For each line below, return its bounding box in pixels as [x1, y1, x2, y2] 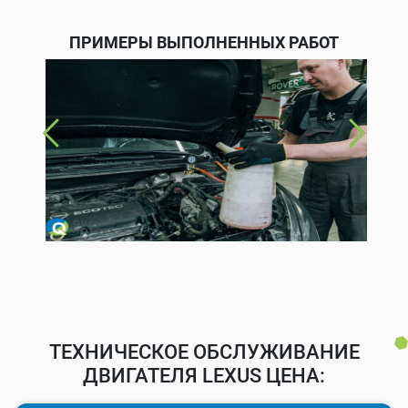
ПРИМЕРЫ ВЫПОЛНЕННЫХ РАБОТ [69, 32, 339, 52]
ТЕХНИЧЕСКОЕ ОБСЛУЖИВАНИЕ [48, 340, 360, 363]
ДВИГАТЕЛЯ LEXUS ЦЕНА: [83, 363, 325, 387]
